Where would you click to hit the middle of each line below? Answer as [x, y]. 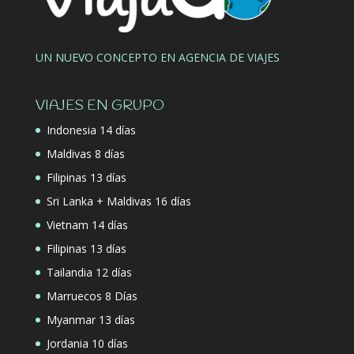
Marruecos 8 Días [92, 296]
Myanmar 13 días [90, 320]
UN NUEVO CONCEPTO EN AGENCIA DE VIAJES [157, 57]
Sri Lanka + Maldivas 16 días [119, 201]
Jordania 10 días [87, 344]
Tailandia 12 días [89, 273]
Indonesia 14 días [91, 130]
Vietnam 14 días [87, 225]
